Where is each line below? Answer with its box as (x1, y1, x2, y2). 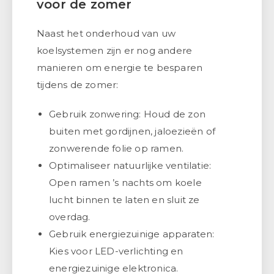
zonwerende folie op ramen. (49, 142, 184, 154)
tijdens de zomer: (37, 78, 119, 91)
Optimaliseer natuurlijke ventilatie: (49, 159, 212, 171)
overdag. (49, 210, 91, 223)
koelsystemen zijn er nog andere (37, 44, 193, 56)
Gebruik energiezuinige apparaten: (49, 228, 215, 240)
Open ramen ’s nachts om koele (49, 176, 202, 188)
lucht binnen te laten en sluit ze (49, 193, 200, 206)
